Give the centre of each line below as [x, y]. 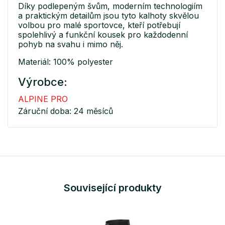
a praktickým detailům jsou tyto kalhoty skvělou [108, 15]
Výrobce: [43, 82]
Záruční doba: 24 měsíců [66, 111]
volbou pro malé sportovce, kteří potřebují [99, 25]
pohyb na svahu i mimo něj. [71, 44]
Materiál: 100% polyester [66, 62]
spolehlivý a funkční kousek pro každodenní [103, 34]
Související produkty [113, 188]
